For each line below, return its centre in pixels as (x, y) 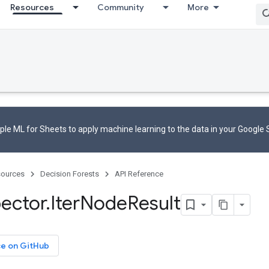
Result (154, 203)
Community (121, 7)
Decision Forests (70, 174)
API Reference (139, 174)
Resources (32, 7)
